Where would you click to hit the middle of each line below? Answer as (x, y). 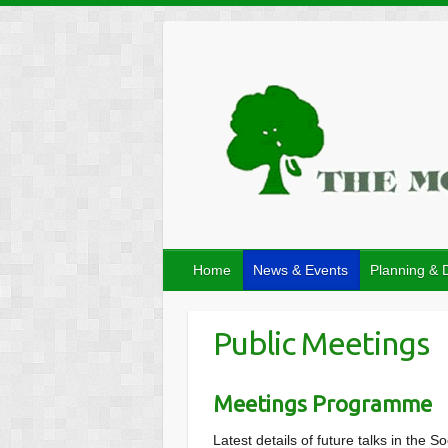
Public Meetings (320, 343)
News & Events (300, 270)
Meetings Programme (324, 403)
